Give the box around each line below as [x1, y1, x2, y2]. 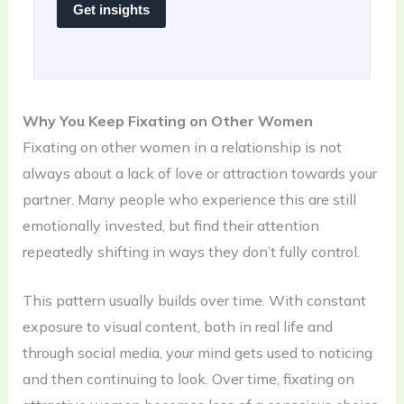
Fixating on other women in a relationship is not [22, 137, 342, 156]
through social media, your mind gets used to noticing [22, 344, 372, 363]
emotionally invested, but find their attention [22, 216, 319, 234]
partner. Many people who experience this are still [22, 189, 356, 208]
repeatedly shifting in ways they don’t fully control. [22, 242, 360, 261]
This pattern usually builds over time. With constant [22, 291, 366, 310]
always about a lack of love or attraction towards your [22, 163, 377, 182]
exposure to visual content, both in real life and [22, 317, 333, 336]
